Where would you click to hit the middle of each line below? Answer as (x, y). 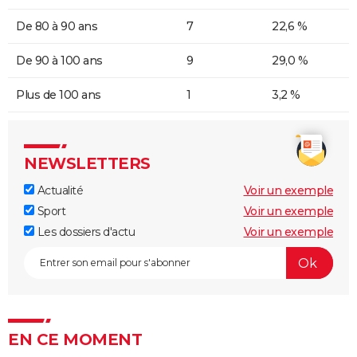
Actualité (59, 191)
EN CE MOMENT (75, 340)
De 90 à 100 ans (59, 61)
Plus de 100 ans (59, 95)
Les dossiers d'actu (84, 232)
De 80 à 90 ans (57, 27)
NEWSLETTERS (87, 164)
